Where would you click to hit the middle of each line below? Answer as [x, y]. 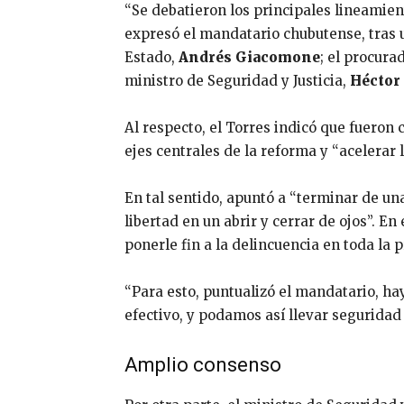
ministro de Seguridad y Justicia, [237, 81]
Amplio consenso [203, 365]
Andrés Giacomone [249, 58]
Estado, [151, 58]
